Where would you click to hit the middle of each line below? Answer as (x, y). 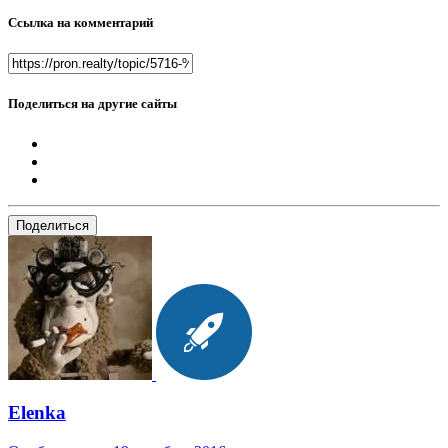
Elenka (37, 413)
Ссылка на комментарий (80, 23)
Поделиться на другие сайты (92, 104)
